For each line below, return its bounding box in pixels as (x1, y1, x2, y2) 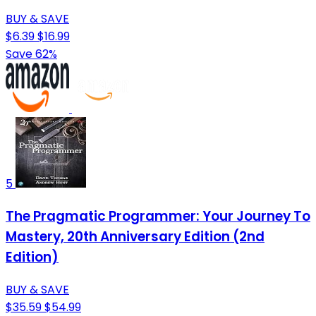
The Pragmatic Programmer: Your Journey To (6, 206, 310, 226)
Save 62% (6, 46, 57, 63)
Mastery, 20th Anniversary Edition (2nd (6, 226, 265, 246)
